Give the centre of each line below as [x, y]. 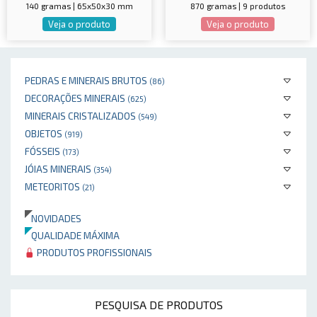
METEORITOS [53, 186]
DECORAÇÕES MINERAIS [76, 98]
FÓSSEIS [44, 151]
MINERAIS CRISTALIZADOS [81, 116]
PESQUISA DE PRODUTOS [158, 305]
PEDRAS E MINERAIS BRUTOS [87, 80]
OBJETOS [45, 133]
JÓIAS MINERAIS [59, 169]
